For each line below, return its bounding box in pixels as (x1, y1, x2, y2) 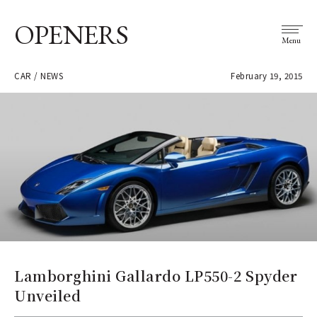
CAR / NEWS (14, 70, 64, 81)
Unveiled (14, 284, 81, 306)
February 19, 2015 (231, 70, 303, 81)
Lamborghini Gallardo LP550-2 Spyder (14, 265, 298, 286)
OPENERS (14, 17, 129, 52)
